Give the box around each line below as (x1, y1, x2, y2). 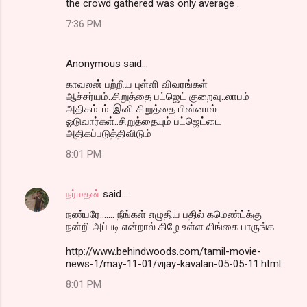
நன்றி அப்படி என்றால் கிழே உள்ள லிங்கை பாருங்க (66, 220, 274, 233)
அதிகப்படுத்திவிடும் (66, 127, 151, 140)
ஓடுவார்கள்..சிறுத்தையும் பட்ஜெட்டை (66, 114, 221, 127)
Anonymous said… (66, 57, 148, 70)
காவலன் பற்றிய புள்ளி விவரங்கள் (66, 77, 208, 90)
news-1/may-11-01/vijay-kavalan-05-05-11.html (66, 257, 281, 270)
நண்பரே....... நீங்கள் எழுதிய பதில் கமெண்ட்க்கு (66, 208, 262, 221)
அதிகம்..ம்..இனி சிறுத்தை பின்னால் (66, 102, 217, 115)
